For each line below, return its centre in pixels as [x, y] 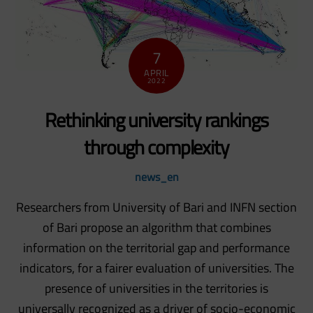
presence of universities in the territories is [156, 288]
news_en [156, 176]
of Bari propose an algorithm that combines [156, 227]
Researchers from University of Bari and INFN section [156, 207]
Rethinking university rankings [156, 119]
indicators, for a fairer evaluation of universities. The [156, 268]
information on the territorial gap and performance [156, 247]
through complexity [156, 147]
